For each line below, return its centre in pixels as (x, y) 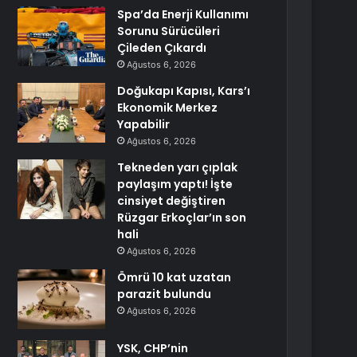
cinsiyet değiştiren (172, 201)
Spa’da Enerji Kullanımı (183, 14)
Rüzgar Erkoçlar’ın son (182, 218)
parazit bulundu (165, 294)
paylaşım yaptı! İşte (175, 184)
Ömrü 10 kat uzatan (175, 277)
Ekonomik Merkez (168, 108)
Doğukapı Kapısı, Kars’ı (184, 91)
